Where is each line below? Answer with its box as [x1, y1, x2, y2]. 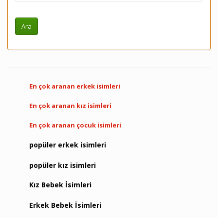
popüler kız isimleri [29, 161, 96, 170]
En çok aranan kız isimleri [29, 101, 111, 110]
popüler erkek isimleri [29, 140, 106, 149]
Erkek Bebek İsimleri [29, 200, 101, 210]
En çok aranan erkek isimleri [29, 82, 120, 91]
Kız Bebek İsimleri [29, 180, 91, 189]
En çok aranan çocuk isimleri [29, 121, 121, 129]
